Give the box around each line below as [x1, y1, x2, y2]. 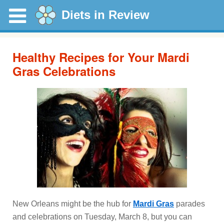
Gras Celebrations [12, 62, 115, 79]
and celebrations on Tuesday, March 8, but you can [12, 212, 192, 221]
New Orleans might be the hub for [12, 199, 133, 208]
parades [174, 199, 205, 208]
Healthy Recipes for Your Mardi [12, 48, 189, 65]
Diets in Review [61, 8, 149, 21]
